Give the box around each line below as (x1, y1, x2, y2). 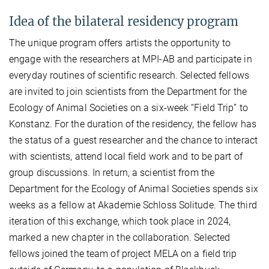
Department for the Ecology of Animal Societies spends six (9, 183, 258, 195)
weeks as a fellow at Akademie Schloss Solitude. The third (9, 199, 257, 211)
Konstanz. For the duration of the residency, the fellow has (9, 118, 256, 130)
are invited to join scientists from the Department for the (9, 85, 247, 97)
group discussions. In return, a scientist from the (9, 166, 215, 178)
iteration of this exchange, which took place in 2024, (9, 215, 231, 227)
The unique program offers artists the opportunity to (9, 37, 231, 49)
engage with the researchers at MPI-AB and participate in (9, 53, 252, 65)
